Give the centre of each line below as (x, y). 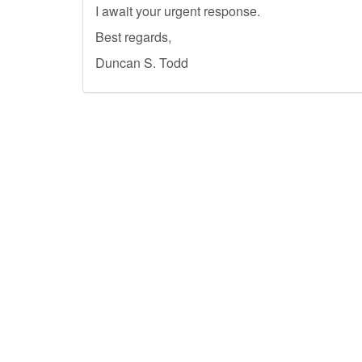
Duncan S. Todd (142, 63)
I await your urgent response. (178, 11)
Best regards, (133, 37)
